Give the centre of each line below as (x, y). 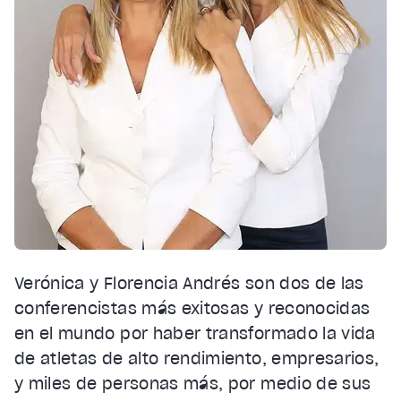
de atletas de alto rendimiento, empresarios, (197, 358)
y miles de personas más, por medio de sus (193, 383)
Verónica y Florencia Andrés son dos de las (189, 283)
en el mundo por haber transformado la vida (195, 333)
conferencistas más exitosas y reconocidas (192, 308)
